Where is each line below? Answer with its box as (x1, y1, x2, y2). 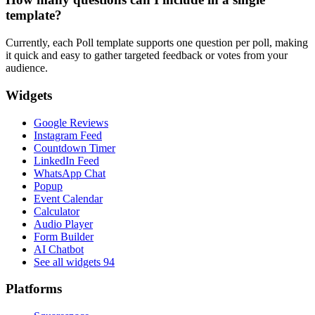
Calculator (34, 205, 79, 217)
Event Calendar (34, 192, 103, 205)
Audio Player (34, 217, 93, 230)
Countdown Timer (34, 141, 115, 154)
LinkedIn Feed (34, 154, 99, 167)
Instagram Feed (34, 129, 102, 141)
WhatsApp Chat (34, 167, 105, 179)
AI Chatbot (34, 243, 84, 255)
